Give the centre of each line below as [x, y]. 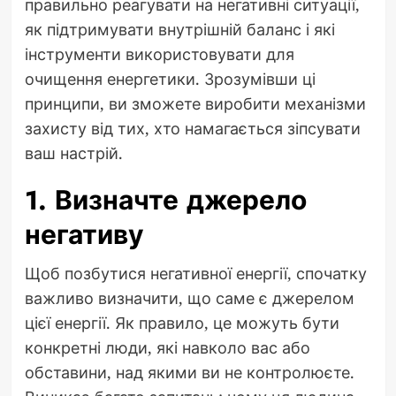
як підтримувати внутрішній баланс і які [179, 30]
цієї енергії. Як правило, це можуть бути [182, 323]
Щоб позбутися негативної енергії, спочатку [195, 274]
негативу [84, 235]
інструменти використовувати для [159, 54]
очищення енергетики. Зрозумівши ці [170, 79]
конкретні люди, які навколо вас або [167, 348]
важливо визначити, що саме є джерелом [189, 298]
